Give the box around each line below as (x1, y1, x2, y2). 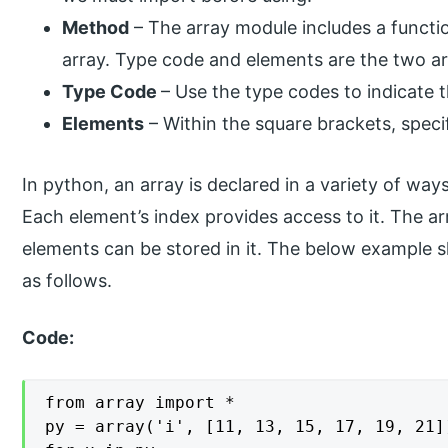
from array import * (45, 392, 236, 412)
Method (62, 17, 130, 39)
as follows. (22, 270, 113, 292)
